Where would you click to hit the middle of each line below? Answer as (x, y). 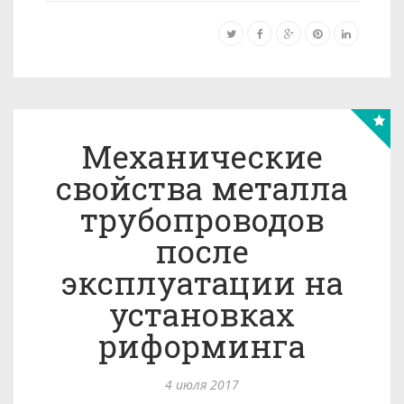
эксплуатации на (202, 282)
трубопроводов (202, 219)
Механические (202, 156)
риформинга (202, 345)
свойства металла (202, 188)
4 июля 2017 (202, 385)
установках (202, 314)
